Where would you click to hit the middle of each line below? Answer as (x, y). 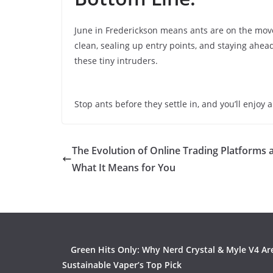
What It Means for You (124, 168)
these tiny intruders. (116, 61)
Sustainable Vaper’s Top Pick (122, 265)
